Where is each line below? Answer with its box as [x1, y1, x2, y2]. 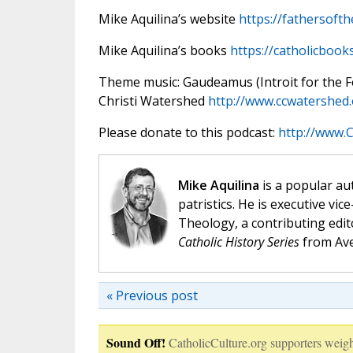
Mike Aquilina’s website [98, 10, 239, 28]
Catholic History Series [177, 233, 299, 251]
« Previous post [106, 287, 198, 305]
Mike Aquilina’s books [98, 42, 230, 60]
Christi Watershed [98, 92, 208, 110]
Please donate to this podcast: [98, 124, 278, 142]
